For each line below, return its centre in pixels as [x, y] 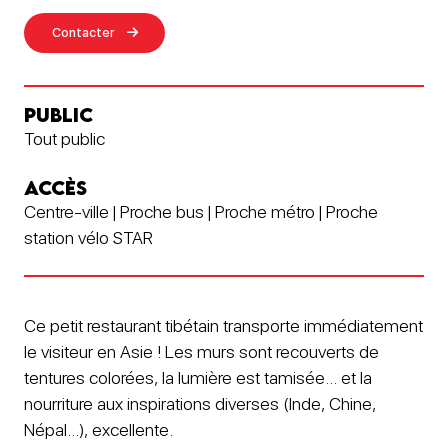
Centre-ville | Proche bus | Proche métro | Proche [201, 211]
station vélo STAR [88, 237]
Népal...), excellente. [98, 429]
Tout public [64, 138]
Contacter [83, 32]
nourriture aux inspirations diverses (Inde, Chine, [200, 403]
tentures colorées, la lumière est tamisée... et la [198, 377]
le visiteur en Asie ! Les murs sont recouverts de [201, 351]
